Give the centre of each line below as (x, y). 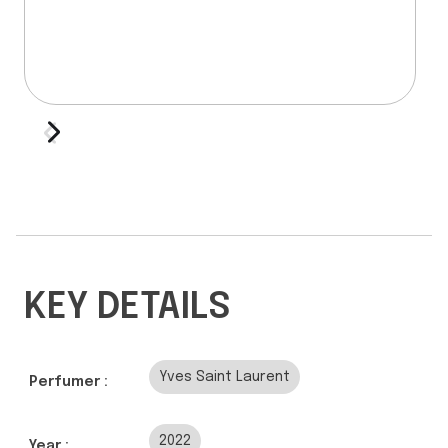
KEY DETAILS (127, 307)
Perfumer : (68, 381)
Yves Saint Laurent (224, 376)
